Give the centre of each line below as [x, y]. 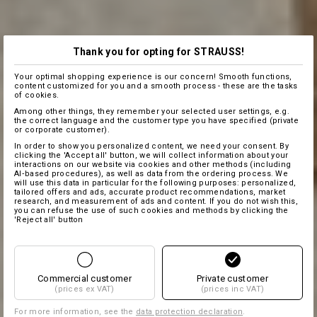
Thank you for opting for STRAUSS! [158, 51]
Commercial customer [85, 278]
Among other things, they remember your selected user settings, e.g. [152, 111]
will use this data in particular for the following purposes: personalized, [155, 183]
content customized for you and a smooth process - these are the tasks [156, 86]
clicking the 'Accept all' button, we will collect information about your [151, 155]
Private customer [232, 278]
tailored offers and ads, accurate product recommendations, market [150, 192]
